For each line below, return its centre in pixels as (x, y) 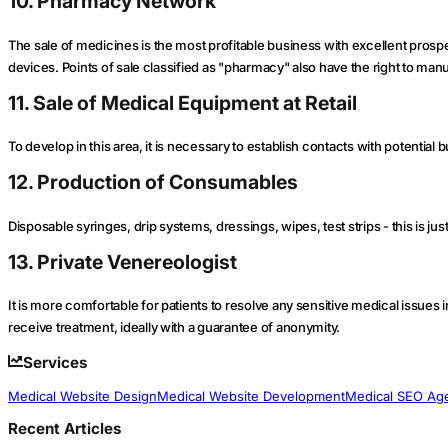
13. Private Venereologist (122, 261)
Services (55, 363)
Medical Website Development (251, 395)
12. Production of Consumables (153, 182)
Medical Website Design (82, 395)
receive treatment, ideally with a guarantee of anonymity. (174, 327)
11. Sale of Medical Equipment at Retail (182, 102)
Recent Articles (64, 428)
